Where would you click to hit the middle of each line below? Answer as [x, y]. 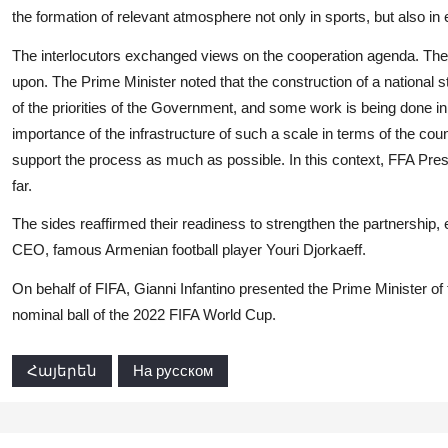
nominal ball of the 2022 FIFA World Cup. [144, 314]
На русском [173, 370]
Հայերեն [62, 370]
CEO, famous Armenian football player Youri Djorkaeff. [189, 249]
